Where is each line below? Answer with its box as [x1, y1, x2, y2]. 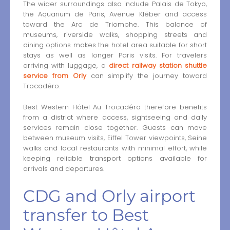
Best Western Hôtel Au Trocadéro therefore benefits [23, 102, 207, 112]
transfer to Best [23, 204, 149, 225]
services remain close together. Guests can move [23, 122, 207, 132]
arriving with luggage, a [23, 60, 109, 70]
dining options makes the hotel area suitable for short [23, 40, 207, 50]
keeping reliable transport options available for [23, 153, 207, 163]
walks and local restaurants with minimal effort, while [23, 143, 207, 153]
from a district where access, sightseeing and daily [23, 112, 207, 122]
